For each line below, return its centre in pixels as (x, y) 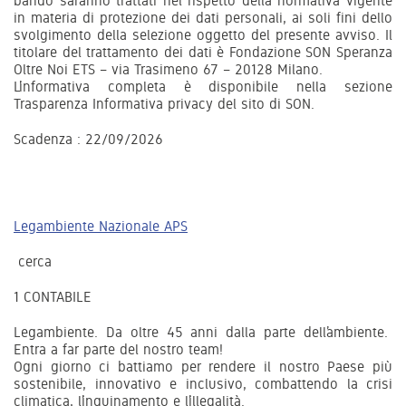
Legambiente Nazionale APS (101, 226)
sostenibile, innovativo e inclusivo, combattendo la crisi (203, 383)
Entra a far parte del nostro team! (118, 349)
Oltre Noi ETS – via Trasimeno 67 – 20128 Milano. (168, 69)
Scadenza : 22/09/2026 (88, 139)
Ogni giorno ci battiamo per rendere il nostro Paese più (203, 366)
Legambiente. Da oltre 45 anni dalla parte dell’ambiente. (203, 332)
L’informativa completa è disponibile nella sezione (203, 86)
